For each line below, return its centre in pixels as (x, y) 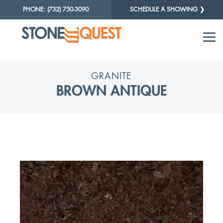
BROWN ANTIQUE (111, 90)
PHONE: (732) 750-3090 (56, 9)
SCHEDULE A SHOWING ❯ (167, 9)
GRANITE (111, 76)
